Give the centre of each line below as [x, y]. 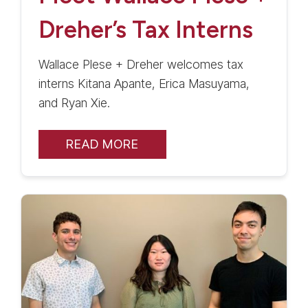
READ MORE [102, 144]
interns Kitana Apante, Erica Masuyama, [144, 84]
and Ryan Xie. [74, 103]
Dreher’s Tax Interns [146, 30]
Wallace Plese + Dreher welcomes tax [141, 65]
